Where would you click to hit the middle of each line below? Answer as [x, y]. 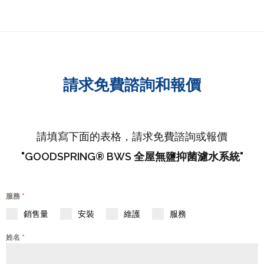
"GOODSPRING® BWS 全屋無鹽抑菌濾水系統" [132, 156]
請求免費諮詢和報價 [132, 85]
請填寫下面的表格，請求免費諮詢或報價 [132, 136]
